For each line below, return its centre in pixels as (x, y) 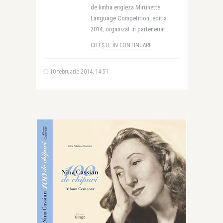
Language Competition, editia (128, 18)
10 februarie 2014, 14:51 (78, 72)
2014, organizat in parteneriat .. (130, 29)
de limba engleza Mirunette (125, 7)
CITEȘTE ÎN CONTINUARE (121, 45)
